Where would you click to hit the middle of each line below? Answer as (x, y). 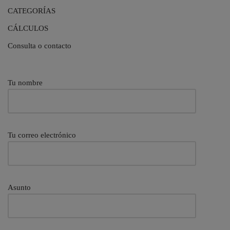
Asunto (19, 188)
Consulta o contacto (40, 46)
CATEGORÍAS (32, 11)
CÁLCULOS (28, 28)
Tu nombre (25, 83)
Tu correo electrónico (42, 135)
